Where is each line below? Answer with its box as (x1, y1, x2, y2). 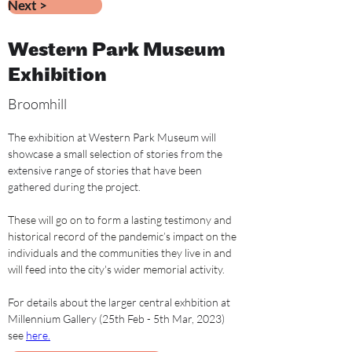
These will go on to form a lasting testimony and (8, 213, 234, 226)
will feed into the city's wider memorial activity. (8, 262, 225, 276)
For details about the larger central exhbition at (8, 295, 233, 309)
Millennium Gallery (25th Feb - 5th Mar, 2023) (8, 312, 227, 325)
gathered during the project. (8, 180, 141, 193)
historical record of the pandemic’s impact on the (8, 229, 239, 243)
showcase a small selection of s (8, 147, 151, 160)
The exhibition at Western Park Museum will (8, 130, 218, 144)
